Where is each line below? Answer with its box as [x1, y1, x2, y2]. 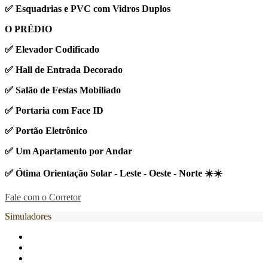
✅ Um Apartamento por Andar [5, 146, 132, 156]
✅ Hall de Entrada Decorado [5, 65, 123, 75]
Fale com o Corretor [5, 192, 81, 202]
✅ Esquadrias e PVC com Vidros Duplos [5, 4, 173, 14]
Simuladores [5, 211, 51, 221]
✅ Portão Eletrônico [5, 126, 87, 136]
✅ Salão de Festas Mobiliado [5, 85, 121, 95]
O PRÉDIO [5, 24, 52, 34]
